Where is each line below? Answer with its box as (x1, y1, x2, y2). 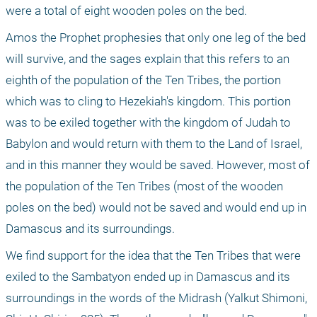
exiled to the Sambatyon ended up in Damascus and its (6, 270, 290, 284)
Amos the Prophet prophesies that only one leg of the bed (6, 30, 306, 45)
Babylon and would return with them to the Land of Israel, (6, 137, 302, 151)
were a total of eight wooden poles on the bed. (6, 4, 247, 18)
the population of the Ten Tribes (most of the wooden (6, 179, 283, 194)
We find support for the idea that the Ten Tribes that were (6, 248, 301, 263)
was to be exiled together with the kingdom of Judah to (6, 115, 291, 130)
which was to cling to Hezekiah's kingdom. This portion (6, 94, 291, 109)
